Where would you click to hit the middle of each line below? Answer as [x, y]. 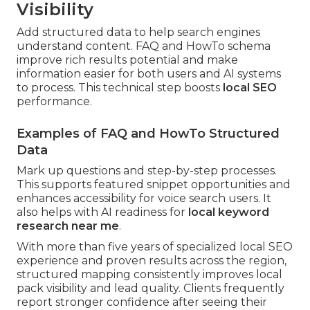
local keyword [229, 212]
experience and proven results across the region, [152, 261]
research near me [68, 226]
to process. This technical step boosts [120, 88]
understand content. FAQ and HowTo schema [144, 46]
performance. [54, 102]
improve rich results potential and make [127, 60]
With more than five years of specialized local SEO [155, 247]
